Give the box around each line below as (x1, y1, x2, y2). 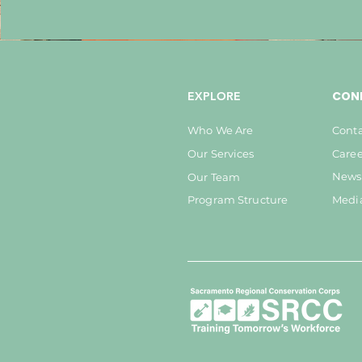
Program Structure (187, 193, 288, 206)
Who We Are (187, 124, 254, 137)
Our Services (187, 147, 255, 160)
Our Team (187, 170, 241, 183)
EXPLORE (187, 89, 241, 103)
